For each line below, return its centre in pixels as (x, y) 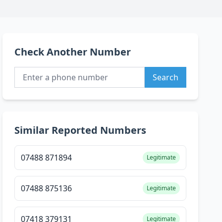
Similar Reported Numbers (81, 130)
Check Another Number (73, 52)
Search (165, 78)
